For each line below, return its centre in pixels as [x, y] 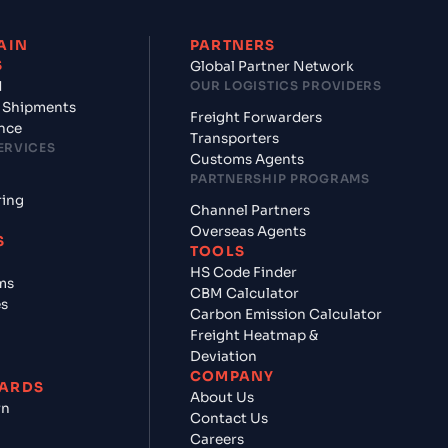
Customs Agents [247, 159]
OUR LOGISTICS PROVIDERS [286, 85]
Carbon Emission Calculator [286, 314]
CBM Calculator [245, 293]
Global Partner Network [272, 66]
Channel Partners [250, 210]
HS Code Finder [244, 272]
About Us [222, 397]
